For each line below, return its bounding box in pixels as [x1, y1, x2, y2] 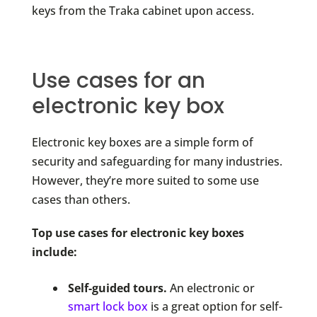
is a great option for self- [147, 298, 282, 314]
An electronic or [166, 279, 255, 296]
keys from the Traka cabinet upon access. [31, 3, 254, 19]
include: [31, 244, 77, 260]
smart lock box [67, 298, 148, 314]
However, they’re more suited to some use [31, 173, 259, 189]
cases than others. [31, 192, 130, 208]
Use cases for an [31, 66, 205, 96]
